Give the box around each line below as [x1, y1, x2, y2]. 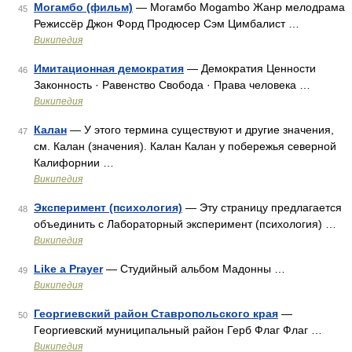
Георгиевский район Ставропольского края [34, 307, 278, 320]
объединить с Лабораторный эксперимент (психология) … [34, 218, 336, 230]
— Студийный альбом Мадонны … [103, 262, 285, 275]
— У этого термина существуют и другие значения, [67, 123, 334, 136]
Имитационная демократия [34, 62, 184, 75]
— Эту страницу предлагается [182, 201, 342, 214]
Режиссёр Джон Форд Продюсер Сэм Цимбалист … [34, 17, 299, 30]
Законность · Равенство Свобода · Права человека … [34, 79, 310, 91]
